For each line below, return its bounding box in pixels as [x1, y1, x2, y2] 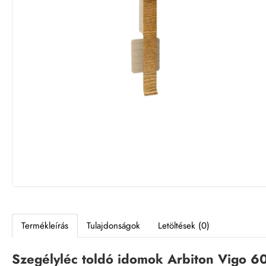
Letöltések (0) [158, 218, 210, 232]
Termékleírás [21, 218, 68, 232]
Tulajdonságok [87, 218, 140, 232]
